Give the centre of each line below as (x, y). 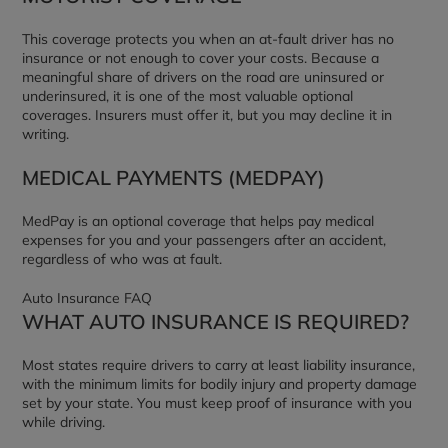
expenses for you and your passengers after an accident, (204, 240)
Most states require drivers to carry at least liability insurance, (219, 365)
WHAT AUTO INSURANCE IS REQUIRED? (216, 321)
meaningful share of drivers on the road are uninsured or (203, 77)
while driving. (64, 422)
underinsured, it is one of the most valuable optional (188, 96)
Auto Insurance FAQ (87, 298)
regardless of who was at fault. (122, 259)
